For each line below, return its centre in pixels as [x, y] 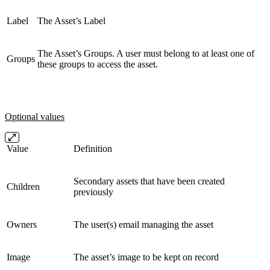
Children [23, 186]
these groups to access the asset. [98, 64]
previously [93, 192]
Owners [22, 224]
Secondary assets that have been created [149, 181]
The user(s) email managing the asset [143, 224]
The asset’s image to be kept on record [146, 257]
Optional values [35, 116]
